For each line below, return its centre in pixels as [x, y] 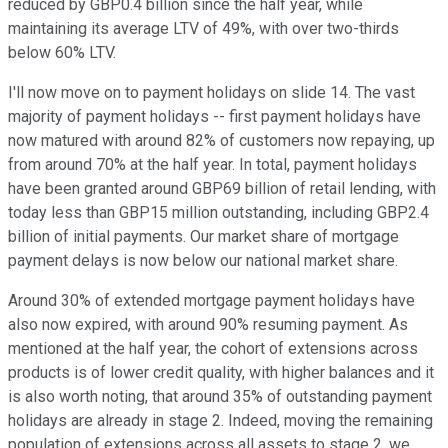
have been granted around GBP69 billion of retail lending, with [222, 189]
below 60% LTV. [62, 53]
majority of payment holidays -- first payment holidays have [214, 117]
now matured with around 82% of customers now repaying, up [221, 141]
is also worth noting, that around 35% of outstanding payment [220, 397]
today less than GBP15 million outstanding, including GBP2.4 [218, 213]
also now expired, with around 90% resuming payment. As [208, 325]
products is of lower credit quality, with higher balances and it [221, 373]
